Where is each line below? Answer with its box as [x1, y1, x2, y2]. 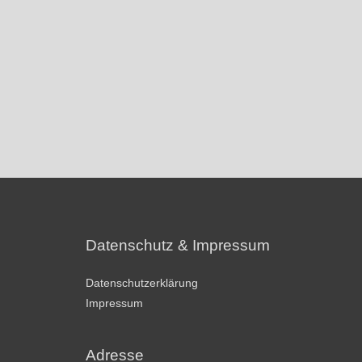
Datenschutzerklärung [86, 276, 198, 289]
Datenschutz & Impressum [86, 237, 270, 255]
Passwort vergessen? [123, 129, 239, 144]
